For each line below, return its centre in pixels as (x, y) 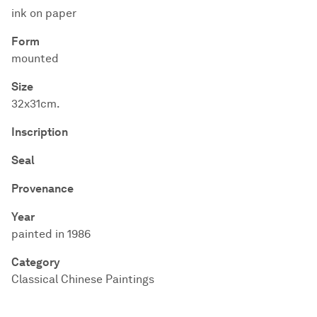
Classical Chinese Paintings (83, 279)
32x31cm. (36, 104)
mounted (35, 58)
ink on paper (44, 13)
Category (36, 262)
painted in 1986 (51, 234)
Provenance (42, 189)
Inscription (40, 132)
